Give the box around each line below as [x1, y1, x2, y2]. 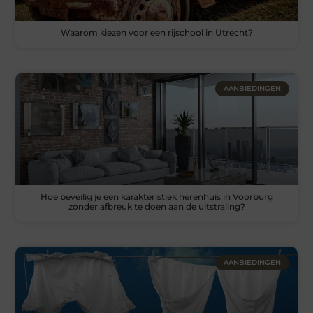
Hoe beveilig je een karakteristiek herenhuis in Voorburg [40, 191, 273, 203]
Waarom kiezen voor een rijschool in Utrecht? [60, 27, 253, 38]
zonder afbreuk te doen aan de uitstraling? [68, 201, 245, 212]
